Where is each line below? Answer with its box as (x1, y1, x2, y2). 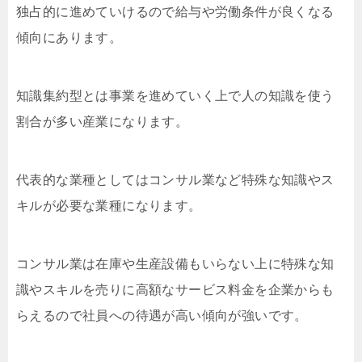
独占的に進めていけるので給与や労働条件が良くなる (16, 5, 335, 19)
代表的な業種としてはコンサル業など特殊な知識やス (16, 173, 335, 187)
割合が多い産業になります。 (16, 115, 189, 128)
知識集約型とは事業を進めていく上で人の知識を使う (16, 89, 335, 103)
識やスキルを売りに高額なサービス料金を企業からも (16, 283, 335, 297)
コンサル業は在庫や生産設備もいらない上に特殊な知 (16, 257, 335, 271)
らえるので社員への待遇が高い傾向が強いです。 (16, 309, 308, 322)
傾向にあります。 (16, 31, 123, 44)
